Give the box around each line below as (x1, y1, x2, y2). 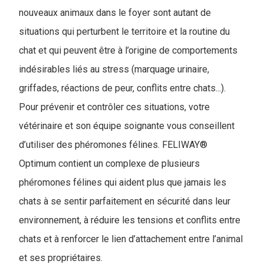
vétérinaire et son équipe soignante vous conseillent (19, 120, 235, 131)
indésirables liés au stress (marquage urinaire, (19, 64, 209, 75)
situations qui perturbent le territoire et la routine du (19, 26, 230, 37)
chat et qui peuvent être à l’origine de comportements (19, 45, 237, 56)
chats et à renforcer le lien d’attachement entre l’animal (19, 233, 243, 245)
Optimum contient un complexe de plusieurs (19, 158, 200, 169)
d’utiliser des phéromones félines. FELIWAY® (19, 139, 207, 150)
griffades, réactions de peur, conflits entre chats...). (19, 82, 226, 94)
